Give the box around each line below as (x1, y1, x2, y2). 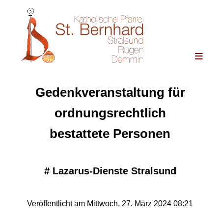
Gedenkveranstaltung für (35, 85, 185, 100)
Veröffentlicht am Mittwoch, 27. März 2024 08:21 (27, 199, 193, 208)
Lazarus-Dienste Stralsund (52, 165, 176, 177)
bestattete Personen (50, 126, 170, 141)
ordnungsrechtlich (54, 106, 166, 121)
